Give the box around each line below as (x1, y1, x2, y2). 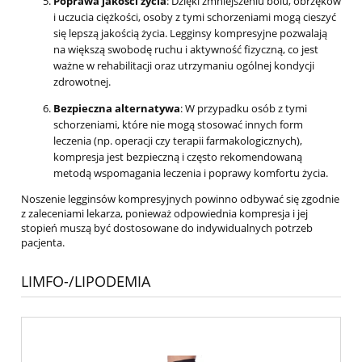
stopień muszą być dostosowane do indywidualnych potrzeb (21, 220, 313, 235)
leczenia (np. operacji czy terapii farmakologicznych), (53, 133, 302, 148)
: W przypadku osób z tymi (180, 100, 307, 116)
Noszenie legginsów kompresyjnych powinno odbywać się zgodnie (21, 191, 339, 206)
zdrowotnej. (53, 74, 111, 89)
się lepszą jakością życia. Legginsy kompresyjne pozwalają (53, 25, 327, 40)
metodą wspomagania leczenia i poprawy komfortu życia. (53, 165, 328, 180)
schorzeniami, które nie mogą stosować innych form (53, 116, 303, 132)
